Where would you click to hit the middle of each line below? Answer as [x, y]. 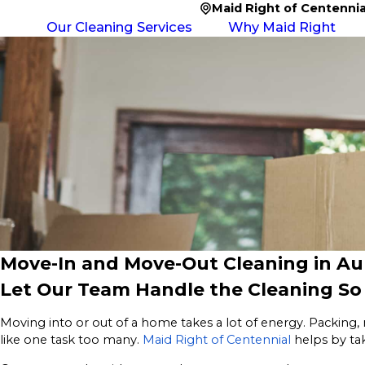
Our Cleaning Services [119, 27]
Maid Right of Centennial [217, 340]
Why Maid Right [281, 27]
